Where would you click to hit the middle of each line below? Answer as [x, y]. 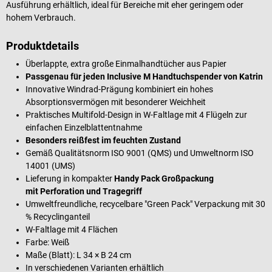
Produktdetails [42, 46]
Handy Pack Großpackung [164, 178]
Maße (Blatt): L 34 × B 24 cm [78, 255]
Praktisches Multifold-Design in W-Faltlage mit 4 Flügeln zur [136, 114]
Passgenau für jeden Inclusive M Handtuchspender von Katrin [144, 76]
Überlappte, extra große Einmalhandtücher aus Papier [126, 63]
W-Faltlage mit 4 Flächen [72, 229]
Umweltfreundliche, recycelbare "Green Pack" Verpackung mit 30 [145, 204]
